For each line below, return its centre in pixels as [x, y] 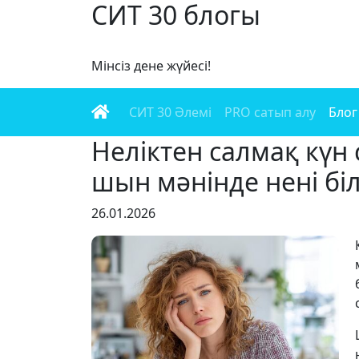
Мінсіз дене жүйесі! [151, 66]
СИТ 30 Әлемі [170, 112]
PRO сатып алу [270, 112]
